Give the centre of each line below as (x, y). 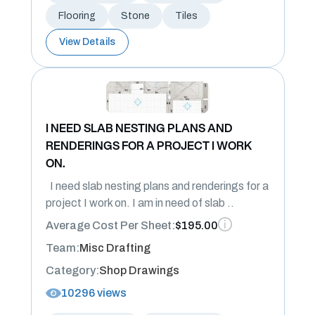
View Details (87, 42)
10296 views (94, 293)
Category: (72, 270)
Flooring (77, 16)
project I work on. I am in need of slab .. (140, 203)
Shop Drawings (139, 270)
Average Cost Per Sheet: (110, 225)
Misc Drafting (115, 248)
